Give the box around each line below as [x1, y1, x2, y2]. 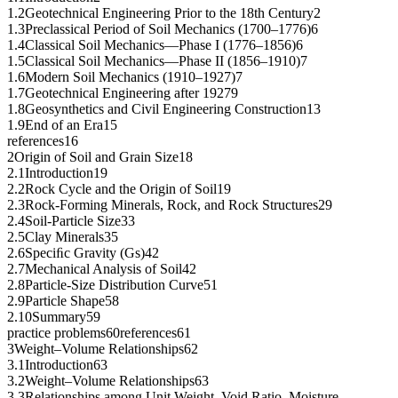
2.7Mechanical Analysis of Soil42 [7, 261, 196, 277]
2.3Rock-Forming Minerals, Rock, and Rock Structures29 [7, 197, 332, 213]
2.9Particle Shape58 [7, 293, 119, 309]
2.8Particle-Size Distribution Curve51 [7, 277, 218, 293]
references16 [7, 133, 78, 149]
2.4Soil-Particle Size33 [7, 213, 135, 229]
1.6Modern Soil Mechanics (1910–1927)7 [7, 69, 243, 85]
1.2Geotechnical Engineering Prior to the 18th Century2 [7, 5, 321, 21]
